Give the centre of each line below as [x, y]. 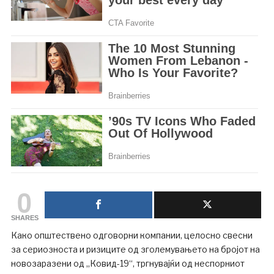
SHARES [24, 218]
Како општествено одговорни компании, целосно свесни [131, 235]
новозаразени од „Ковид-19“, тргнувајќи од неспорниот [128, 264]
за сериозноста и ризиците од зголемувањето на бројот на [135, 250]
